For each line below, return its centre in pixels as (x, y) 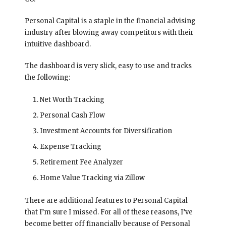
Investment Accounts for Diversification (106, 131)
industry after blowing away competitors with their (109, 32)
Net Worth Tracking (72, 99)
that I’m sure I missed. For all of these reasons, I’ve (108, 212)
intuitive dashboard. (58, 44)
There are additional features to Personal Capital (106, 200)
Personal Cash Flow (72, 115)
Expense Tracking (70, 146)
